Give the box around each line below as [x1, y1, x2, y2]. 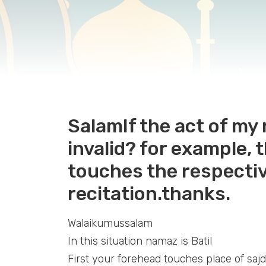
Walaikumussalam [68, 217, 153, 230]
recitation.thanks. [68, 182, 230, 205]
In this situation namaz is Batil [68, 235, 212, 248]
